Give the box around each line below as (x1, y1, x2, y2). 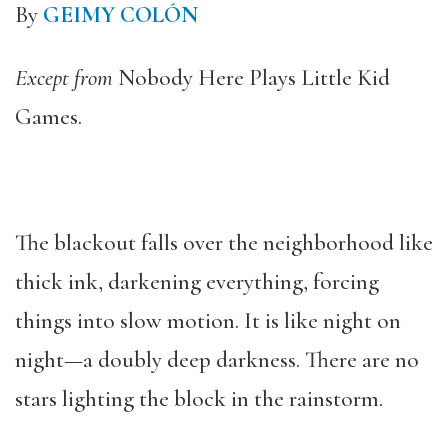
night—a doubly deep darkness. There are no (15, 346, 419, 374)
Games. (15, 103, 82, 131)
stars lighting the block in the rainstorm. (15, 385, 383, 413)
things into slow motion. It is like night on (15, 307, 401, 335)
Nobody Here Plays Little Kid (113, 64, 390, 92)
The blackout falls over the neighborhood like (15, 229, 433, 257)
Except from (15, 64, 113, 92)
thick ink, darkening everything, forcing (15, 268, 379, 296)
